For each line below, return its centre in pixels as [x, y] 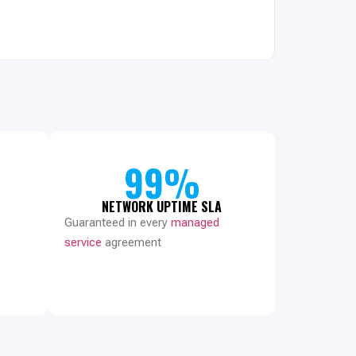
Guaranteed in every [118, 222]
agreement [132, 242]
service [83, 242]
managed [195, 222]
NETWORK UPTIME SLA [162, 206]
